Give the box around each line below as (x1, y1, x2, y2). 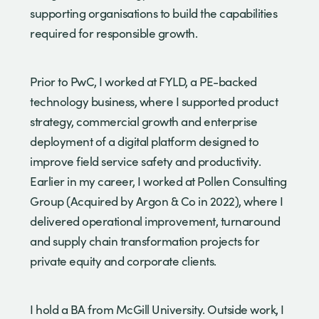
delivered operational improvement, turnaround (30, 212, 281, 229)
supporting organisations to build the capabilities (30, 4, 277, 21)
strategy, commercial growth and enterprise (30, 113, 257, 130)
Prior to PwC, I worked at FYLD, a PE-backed (30, 73, 257, 90)
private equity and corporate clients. (30, 252, 216, 269)
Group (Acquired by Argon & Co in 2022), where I (30, 192, 283, 209)
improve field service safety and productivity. (30, 152, 261, 169)
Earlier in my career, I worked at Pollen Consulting (30, 172, 287, 189)
